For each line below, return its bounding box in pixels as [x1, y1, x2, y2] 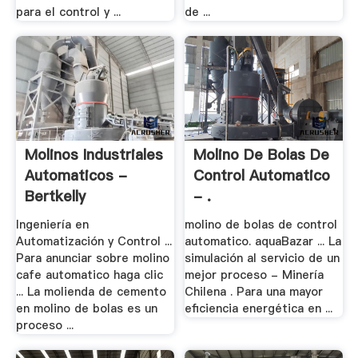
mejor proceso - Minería [185, 266, 324, 283]
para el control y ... [15, 3, 121, 20]
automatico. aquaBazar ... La [185, 233, 342, 249]
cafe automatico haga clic [15, 266, 163, 283]
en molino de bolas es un [15, 300, 157, 316]
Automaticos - [24, 165, 127, 186]
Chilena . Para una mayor [185, 283, 324, 300]
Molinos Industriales [24, 145, 163, 165]
